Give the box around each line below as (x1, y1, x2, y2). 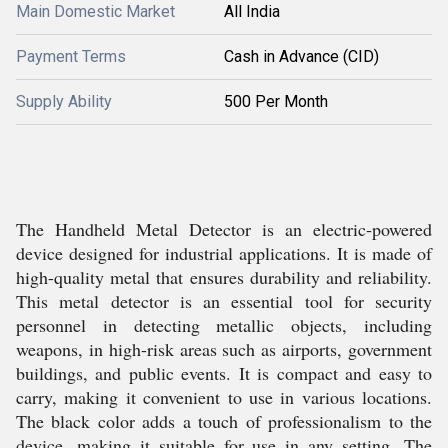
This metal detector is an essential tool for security (16, 289, 432, 313)
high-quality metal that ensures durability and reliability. (16, 265, 432, 289)
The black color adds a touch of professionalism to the (16, 409, 432, 433)
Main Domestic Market (16, 2, 175, 21)
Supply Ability (16, 92, 112, 111)
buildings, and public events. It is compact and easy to (16, 361, 432, 385)
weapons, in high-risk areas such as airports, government (16, 337, 432, 361)
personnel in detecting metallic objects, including (16, 313, 432, 337)
